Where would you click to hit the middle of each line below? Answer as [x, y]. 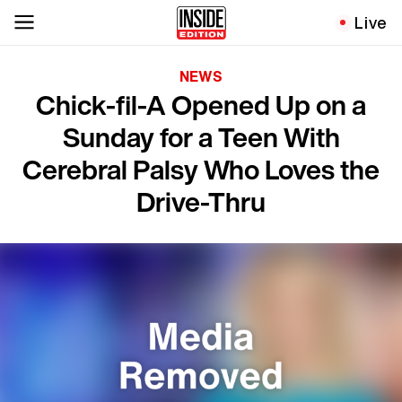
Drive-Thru [201, 202]
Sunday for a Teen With [201, 137]
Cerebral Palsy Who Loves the [201, 170]
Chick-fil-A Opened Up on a [201, 105]
